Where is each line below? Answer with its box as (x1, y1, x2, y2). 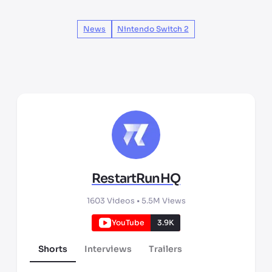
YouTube (111, 217, 144, 228)
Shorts (38, 243, 67, 254)
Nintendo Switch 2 (117, 24, 189, 35)
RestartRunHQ (92, 171, 180, 187)
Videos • (104, 196, 140, 206)
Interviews (84, 243, 132, 254)
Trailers (149, 243, 182, 254)
